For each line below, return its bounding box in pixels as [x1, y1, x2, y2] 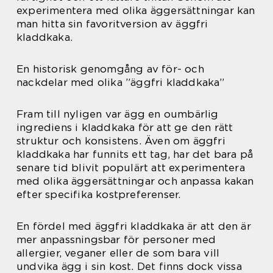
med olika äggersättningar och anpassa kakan [16, 175, 254, 187]
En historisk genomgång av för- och [16, 63, 204, 75]
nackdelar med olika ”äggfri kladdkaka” [16, 76, 225, 88]
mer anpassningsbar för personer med [16, 233, 216, 246]
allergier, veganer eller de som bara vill [16, 247, 220, 259]
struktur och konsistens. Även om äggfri [16, 135, 225, 147]
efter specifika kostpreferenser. [16, 188, 181, 200]
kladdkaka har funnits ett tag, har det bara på [16, 148, 253, 160]
